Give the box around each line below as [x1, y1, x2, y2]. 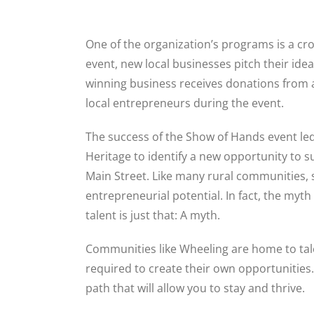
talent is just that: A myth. [86, 207, 223, 223]
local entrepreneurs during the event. [86, 95, 287, 111]
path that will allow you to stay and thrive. [86, 280, 305, 296]
